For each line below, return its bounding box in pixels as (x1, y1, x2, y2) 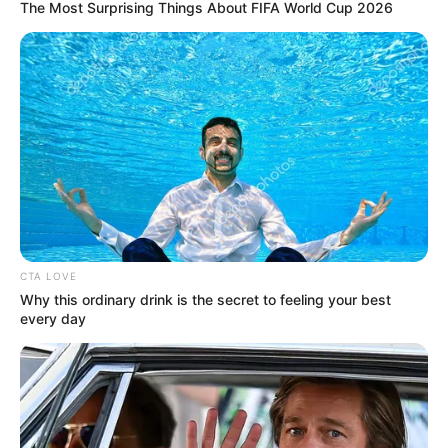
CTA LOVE (20, 269, 77, 282)
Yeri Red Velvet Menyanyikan (14, 404, 388, 442)
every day (20, 309, 86, 327)
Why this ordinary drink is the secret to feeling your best (20, 290, 391, 308)
